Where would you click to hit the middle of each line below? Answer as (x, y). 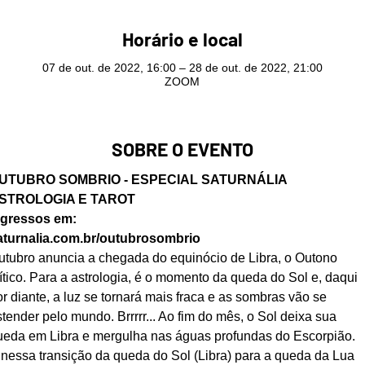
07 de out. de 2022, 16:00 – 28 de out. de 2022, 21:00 (182, 67)
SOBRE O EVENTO (182, 149)
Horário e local (182, 39)
